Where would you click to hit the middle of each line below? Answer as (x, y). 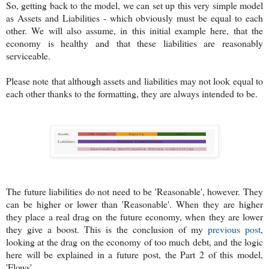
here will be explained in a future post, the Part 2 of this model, (134, 254)
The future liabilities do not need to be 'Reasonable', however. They (134, 191)
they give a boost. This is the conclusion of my (107, 229)
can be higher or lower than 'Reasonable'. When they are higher (134, 204)
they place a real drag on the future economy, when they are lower (134, 216)
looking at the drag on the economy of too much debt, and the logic (134, 241)
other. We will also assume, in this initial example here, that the (134, 30)
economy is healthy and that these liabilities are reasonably (134, 43)
